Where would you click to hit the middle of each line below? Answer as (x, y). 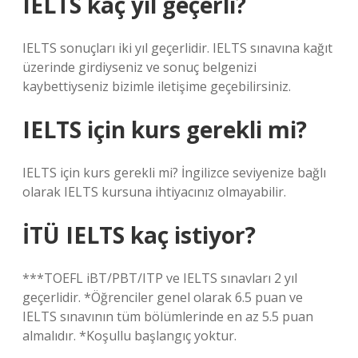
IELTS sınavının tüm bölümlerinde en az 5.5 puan (168, 316)
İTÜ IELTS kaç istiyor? (139, 235)
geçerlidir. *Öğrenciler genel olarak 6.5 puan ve (163, 297)
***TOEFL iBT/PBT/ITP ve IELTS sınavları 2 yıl (160, 278)
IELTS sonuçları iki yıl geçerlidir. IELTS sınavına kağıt (177, 48)
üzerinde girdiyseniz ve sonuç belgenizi (139, 67)
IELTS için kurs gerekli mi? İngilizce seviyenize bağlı (174, 173)
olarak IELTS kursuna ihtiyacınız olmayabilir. (154, 192)
